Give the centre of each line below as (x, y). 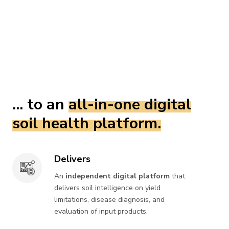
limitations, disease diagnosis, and (110, 200)
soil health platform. (87, 124)
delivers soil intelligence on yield (108, 188)
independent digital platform (118, 176)
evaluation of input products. (101, 212)
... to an (40, 105)
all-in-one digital (130, 105)
